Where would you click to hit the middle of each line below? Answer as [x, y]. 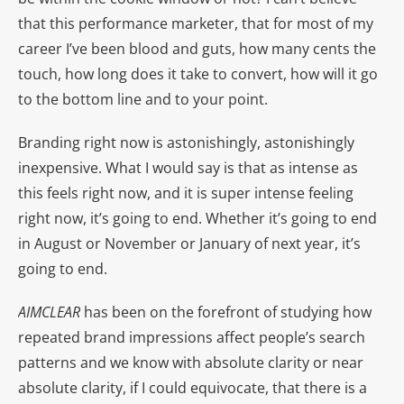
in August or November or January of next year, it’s [189, 243]
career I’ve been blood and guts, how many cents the [197, 48]
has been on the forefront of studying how [226, 312]
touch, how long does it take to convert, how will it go [198, 73]
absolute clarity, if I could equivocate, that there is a [193, 387]
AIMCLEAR [49, 312]
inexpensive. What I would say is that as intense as [188, 167]
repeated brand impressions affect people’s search [192, 337]
